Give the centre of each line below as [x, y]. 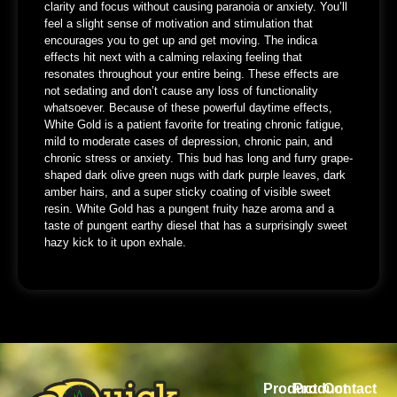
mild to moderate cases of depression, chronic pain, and [188, 141]
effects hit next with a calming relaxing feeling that [173, 57]
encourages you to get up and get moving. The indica [181, 40]
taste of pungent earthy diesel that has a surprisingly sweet [196, 225]
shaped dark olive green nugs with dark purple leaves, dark [195, 175]
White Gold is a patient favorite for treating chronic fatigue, [194, 124]
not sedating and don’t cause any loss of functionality [181, 90]
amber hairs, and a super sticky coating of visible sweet [187, 191]
